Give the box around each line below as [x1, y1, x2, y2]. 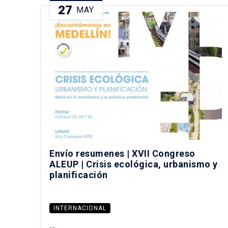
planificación [49, 169, 108, 181]
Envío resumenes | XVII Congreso [49, 148, 195, 159]
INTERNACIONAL [53, 205, 106, 212]
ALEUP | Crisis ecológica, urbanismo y [49, 159, 218, 170]
